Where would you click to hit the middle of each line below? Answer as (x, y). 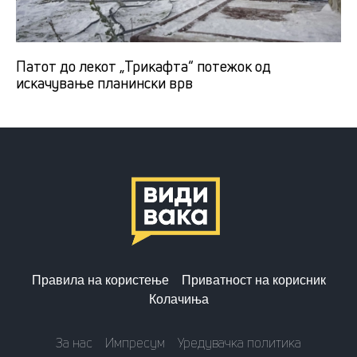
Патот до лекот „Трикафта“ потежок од (143, 66)
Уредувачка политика (239, 342)
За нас (74, 342)
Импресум (135, 342)
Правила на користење (100, 280)
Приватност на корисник (253, 280)
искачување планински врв (104, 82)
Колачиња (178, 299)
